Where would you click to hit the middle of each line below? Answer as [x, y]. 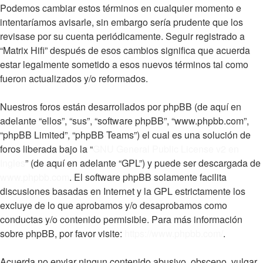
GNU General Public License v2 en [166, 149]
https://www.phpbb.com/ [174, 233]
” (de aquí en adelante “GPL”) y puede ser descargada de [143, 163]
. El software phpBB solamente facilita [148, 177]
